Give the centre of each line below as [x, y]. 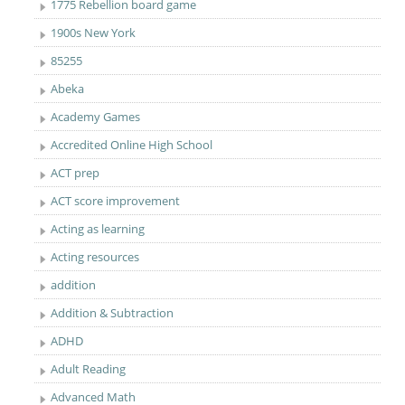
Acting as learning [98, 229]
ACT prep [75, 173]
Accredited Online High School [132, 145]
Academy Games [96, 117]
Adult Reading [89, 369]
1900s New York [94, 33]
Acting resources [95, 257]
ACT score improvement [116, 201]
